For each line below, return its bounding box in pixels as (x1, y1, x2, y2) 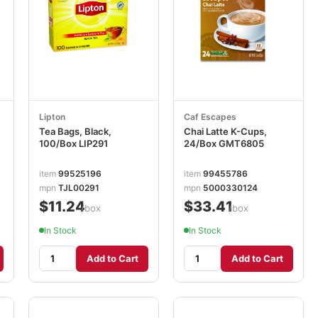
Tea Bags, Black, (39, 126, 111, 137)
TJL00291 (58, 182, 99, 193)
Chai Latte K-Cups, (184, 126, 267, 137)
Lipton (39, 111, 65, 122)
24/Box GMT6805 (184, 138, 264, 149)
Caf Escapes (184, 111, 236, 122)
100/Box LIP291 (39, 138, 108, 149)
